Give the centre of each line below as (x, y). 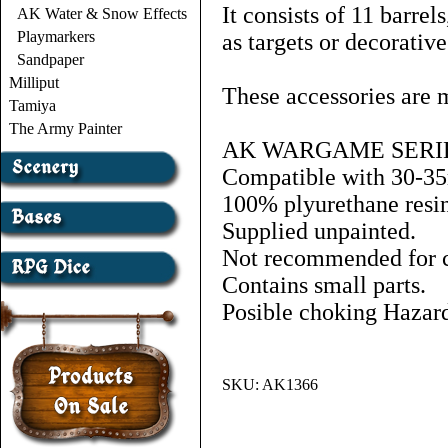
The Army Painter (65, 128)
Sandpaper (50, 59)
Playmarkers (56, 36)
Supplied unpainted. (319, 231)
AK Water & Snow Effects (102, 13)
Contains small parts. (324, 285)
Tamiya (32, 105)
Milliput (34, 82)
